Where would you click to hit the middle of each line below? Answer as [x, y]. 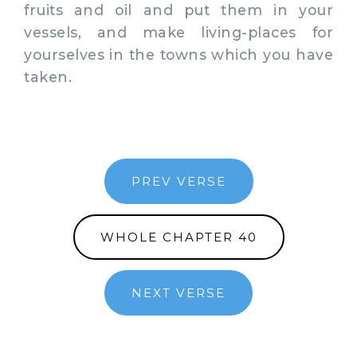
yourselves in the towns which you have [178, 54]
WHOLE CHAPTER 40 [178, 237]
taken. [48, 76]
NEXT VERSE [178, 292]
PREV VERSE [178, 181]
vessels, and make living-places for [178, 32]
